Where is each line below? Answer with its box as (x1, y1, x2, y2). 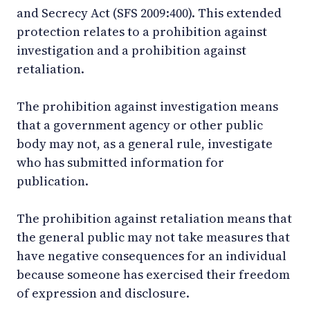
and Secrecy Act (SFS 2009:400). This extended (17, 3, 282, 21)
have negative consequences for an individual (17, 246, 286, 264)
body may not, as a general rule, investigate (17, 134, 273, 152)
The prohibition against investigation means (17, 97, 278, 115)
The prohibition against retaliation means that (17, 209, 292, 227)
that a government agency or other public (17, 116, 263, 134)
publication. (17, 172, 89, 190)
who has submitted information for (17, 153, 224, 171)
